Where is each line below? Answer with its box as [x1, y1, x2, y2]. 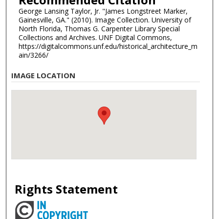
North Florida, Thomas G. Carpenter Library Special [18, 23, 180, 33]
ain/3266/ [18, 50, 48, 60]
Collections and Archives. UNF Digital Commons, [18, 32, 172, 42]
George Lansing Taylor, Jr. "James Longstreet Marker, [18, 6, 188, 16]
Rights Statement [15, 181, 118, 197]
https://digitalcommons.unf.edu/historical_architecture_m [18, 41, 197, 51]
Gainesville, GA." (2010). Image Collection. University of [18, 15, 191, 24]
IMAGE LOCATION [11, 70, 76, 81]
